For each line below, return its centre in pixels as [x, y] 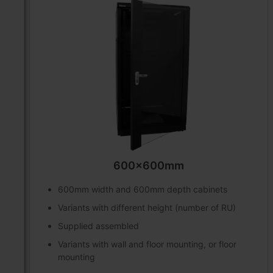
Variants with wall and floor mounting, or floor [147, 244]
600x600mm [148, 166]
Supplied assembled [98, 226]
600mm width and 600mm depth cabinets [143, 190]
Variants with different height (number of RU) [147, 208]
